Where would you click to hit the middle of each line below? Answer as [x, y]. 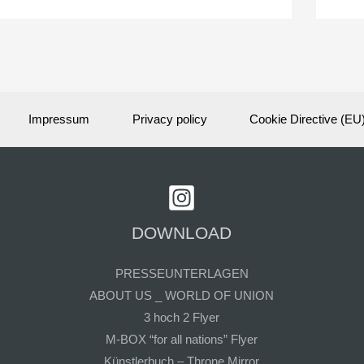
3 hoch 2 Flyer [182, 317]
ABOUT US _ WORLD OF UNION [182, 295]
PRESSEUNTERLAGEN [182, 273]
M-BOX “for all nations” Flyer [182, 339]
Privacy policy [169, 119]
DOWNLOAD [182, 232]
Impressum [59, 119]
